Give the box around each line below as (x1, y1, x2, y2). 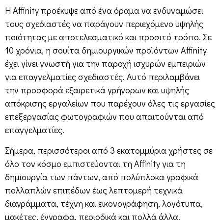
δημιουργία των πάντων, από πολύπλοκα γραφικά (5, 170, 198, 183)
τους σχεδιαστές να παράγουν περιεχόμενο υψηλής (5, 18, 203, 30)
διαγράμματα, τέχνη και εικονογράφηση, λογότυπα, (5, 197, 203, 209)
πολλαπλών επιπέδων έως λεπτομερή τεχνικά (5, 184, 183, 196)
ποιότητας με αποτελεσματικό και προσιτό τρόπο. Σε (5, 31, 212, 43)
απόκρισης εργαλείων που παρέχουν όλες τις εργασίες (5, 97, 215, 110)
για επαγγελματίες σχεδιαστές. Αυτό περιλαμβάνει (5, 71, 200, 83)
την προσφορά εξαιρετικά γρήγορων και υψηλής (5, 84, 189, 96)
